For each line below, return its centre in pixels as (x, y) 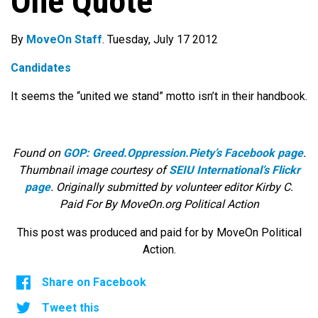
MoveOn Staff (64, 40)
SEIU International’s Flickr (234, 170)
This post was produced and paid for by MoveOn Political (159, 233)
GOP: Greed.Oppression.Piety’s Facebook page (183, 153)
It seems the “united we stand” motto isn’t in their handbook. (159, 97)
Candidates (41, 68)
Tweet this (71, 308)
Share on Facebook (94, 283)
